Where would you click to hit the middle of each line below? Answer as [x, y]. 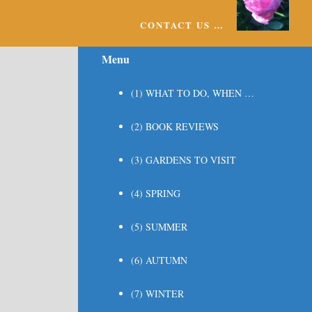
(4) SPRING [155, 193]
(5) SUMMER [159, 226]
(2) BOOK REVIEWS [174, 126]
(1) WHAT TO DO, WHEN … [192, 93]
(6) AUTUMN [159, 260]
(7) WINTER [157, 293]
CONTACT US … [182, 24]
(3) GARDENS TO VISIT [183, 159]
